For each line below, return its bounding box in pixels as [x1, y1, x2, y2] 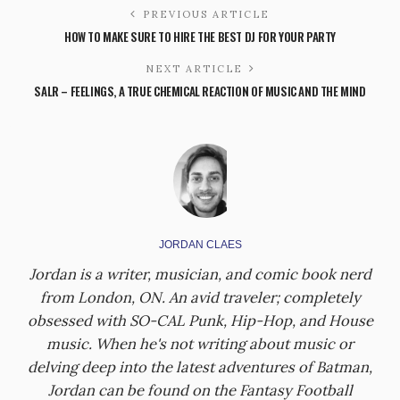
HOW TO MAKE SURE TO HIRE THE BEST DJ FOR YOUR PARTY [63, 28, 337, 46]
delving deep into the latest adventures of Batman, [28, 357, 372, 378]
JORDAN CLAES [158, 238, 242, 252]
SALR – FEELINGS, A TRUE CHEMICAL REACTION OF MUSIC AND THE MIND [34, 82, 366, 101]
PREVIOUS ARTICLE [143, 8, 270, 21]
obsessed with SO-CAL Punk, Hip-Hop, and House [27, 311, 373, 331]
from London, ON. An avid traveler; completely [39, 287, 361, 308]
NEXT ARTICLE [145, 62, 243, 76]
